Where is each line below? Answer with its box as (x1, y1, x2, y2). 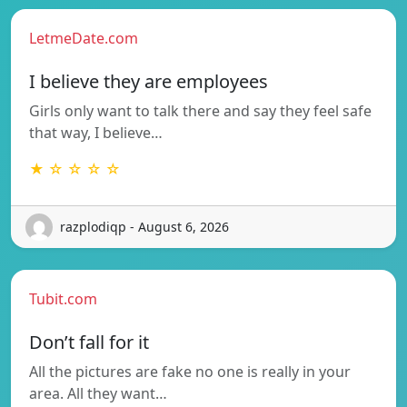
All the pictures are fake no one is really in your (29, 361, 351, 382)
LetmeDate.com (29, 27, 138, 48)
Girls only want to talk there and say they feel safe (29, 100, 372, 121)
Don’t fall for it (29, 329, 149, 354)
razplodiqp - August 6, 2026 (60, 218, 229, 236)
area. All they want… (29, 382, 167, 403)
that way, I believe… (29, 122, 163, 143)
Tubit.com (29, 288, 97, 309)
